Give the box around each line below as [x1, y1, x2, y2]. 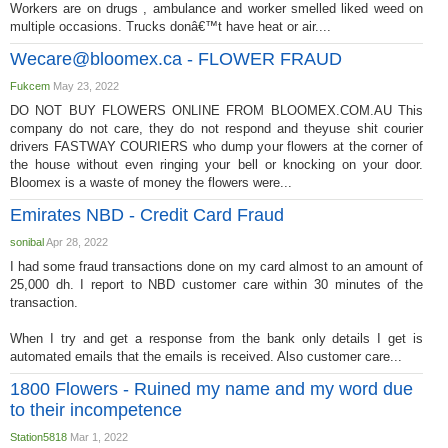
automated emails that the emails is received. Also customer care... [10, 349, 402, 364]
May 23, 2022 [50, 80, 119, 92]
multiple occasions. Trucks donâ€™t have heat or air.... [10, 19, 331, 34]
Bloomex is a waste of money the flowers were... [10, 175, 292, 190]
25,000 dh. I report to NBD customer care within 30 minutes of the [10, 277, 423, 292]
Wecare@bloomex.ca [10, 49, 182, 69]
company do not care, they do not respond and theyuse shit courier [10, 121, 423, 136]
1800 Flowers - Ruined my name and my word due [10, 379, 413, 399]
